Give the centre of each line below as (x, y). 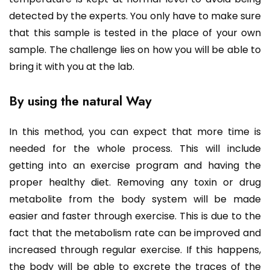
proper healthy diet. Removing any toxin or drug (135, 183)
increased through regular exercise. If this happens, (135, 250)
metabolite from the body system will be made (135, 199)
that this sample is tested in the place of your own (135, 33)
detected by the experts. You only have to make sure (135, 16)
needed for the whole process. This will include (135, 149)
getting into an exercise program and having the (135, 166)
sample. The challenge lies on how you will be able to (135, 50)
